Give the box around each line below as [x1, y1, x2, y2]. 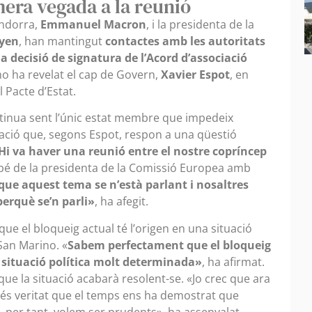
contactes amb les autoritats [105, 33, 265, 49]
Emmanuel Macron [40, 17, 146, 32]
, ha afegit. [95, 194, 148, 210]
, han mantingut [19, 33, 105, 49]
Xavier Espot [158, 67, 230, 82]
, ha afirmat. [202, 253, 265, 270]
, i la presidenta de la [146, 17, 254, 32]
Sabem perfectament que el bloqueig [68, 237, 271, 253]
